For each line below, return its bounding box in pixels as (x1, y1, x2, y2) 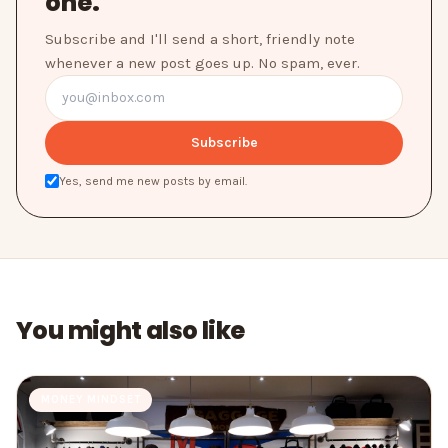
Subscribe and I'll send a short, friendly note (45, 30, 355, 49)
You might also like (16, 314, 245, 348)
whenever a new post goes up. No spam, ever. (45, 54, 360, 73)
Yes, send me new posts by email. (59, 174, 247, 189)
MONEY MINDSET (41, 393, 141, 407)
